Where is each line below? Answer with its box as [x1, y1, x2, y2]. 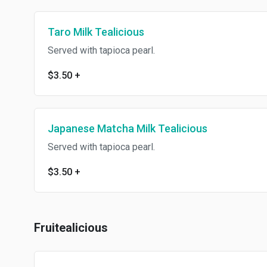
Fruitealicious [34, 221, 108, 235]
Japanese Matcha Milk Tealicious [48, 122, 207, 135]
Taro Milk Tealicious [48, 26, 144, 38]
